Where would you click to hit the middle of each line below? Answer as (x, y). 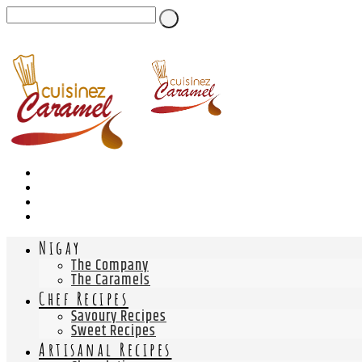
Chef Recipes (84, 299)
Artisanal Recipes (105, 349)
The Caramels (111, 280)
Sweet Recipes (114, 331)
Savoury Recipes (119, 317)
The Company (110, 266)
